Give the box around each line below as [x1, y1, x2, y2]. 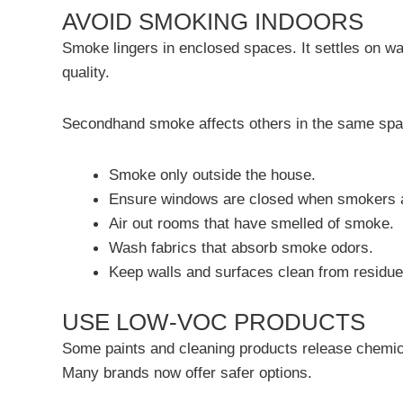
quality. [62, 62, 110, 81]
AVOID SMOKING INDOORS [62, 7, 363, 35]
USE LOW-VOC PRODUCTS [62, 308, 365, 336]
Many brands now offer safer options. [62, 363, 312, 381]
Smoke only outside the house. [108, 165, 316, 184]
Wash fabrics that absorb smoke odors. [108, 237, 373, 256]
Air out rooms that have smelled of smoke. [108, 213, 394, 232]
